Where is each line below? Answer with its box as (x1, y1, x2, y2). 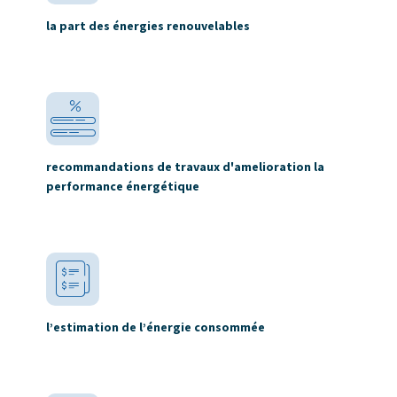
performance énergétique (46, 177, 199, 194)
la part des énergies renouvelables (46, 17, 250, 34)
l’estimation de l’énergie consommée (46, 318, 265, 335)
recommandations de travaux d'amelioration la (46, 158, 324, 175)
